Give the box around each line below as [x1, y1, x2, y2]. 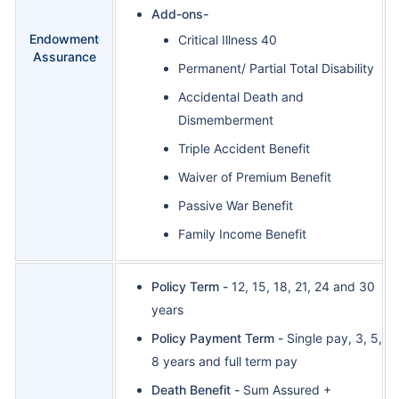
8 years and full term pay [151, 354, 297, 370]
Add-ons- [151, 6, 208, 22]
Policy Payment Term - [151, 330, 283, 346]
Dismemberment [178, 112, 273, 128]
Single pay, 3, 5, [283, 330, 382, 346]
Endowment [29, 31, 99, 47]
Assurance [32, 49, 96, 65]
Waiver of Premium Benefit [178, 169, 331, 185]
